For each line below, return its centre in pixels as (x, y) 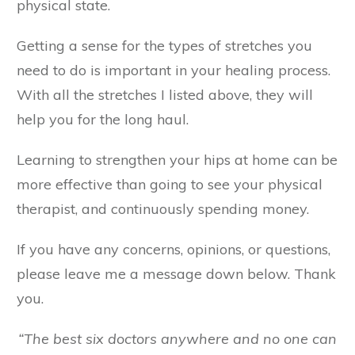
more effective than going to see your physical (170, 185)
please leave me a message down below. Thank (176, 274)
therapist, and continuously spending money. (163, 209)
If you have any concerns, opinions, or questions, (174, 250)
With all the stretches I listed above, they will (165, 95)
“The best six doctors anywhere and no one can (177, 339)
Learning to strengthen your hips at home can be (177, 160)
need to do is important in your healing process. (174, 71)
